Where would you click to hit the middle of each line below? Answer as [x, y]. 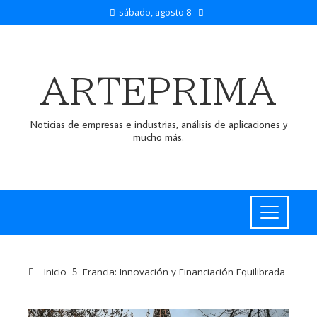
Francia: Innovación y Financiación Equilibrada [184, 272]
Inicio [54, 272]
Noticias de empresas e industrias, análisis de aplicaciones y [158, 124]
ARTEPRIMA [158, 92]
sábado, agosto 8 [155, 12]
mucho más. [158, 137]
